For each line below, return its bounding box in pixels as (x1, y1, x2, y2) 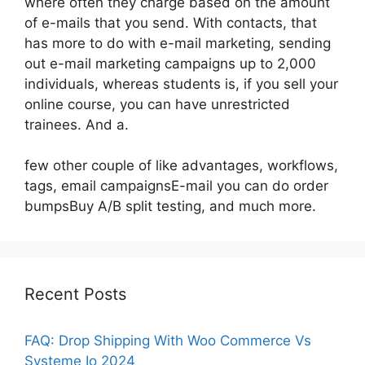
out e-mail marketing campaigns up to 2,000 (24, 55, 316, 72)
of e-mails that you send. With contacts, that (24, 14, 317, 31)
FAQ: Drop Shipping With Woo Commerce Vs (24, 332, 311, 349)
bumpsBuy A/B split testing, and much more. (24, 198, 316, 214)
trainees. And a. (24, 116, 129, 133)
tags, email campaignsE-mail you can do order (24, 178, 328, 194)
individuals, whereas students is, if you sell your (24, 75, 338, 92)
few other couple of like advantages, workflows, (24, 157, 338, 174)
